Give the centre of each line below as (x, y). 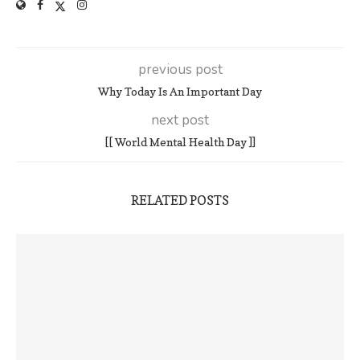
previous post (180, 70)
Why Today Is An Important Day (180, 92)
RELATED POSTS (180, 200)
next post (180, 121)
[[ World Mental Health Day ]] (180, 142)
